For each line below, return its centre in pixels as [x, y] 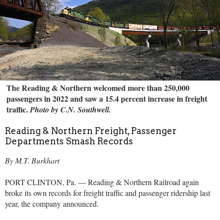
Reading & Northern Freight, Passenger [91, 131]
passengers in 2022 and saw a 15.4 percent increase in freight [107, 98]
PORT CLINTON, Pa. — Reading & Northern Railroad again [102, 182]
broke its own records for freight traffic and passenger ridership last [108, 193]
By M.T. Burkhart [32, 161]
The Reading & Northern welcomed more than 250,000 [98, 87]
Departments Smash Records [69, 141]
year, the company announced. [52, 204]
